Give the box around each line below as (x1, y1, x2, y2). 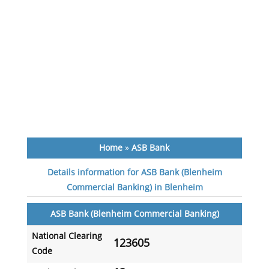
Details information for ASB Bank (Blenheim (47, 168, 222, 178)
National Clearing (31, 231, 102, 241)
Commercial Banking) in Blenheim (66, 183, 203, 193)
